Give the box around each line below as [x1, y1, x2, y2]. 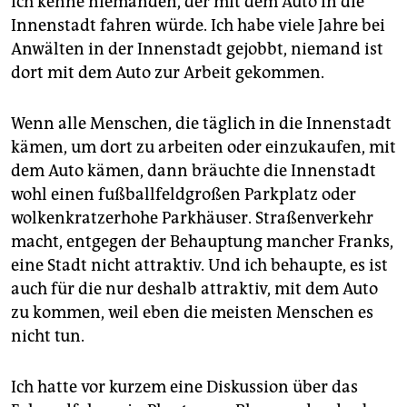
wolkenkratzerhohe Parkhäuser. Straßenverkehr [11, 208, 373, 229]
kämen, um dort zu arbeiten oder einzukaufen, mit [11, 137, 396, 158]
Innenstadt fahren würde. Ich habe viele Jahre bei [11, 15, 385, 36]
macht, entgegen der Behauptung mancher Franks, [11, 232, 393, 253]
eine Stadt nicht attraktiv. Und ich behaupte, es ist [11, 255, 388, 276]
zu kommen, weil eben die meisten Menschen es [11, 303, 373, 323]
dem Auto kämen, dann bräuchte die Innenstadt [11, 161, 376, 182]
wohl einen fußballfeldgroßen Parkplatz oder [11, 184, 356, 205]
